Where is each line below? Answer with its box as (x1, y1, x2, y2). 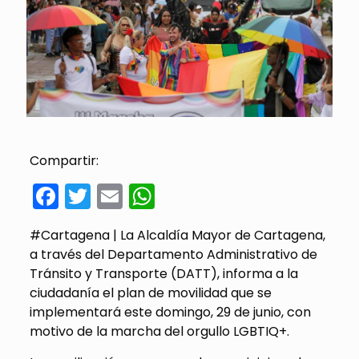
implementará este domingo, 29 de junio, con (29, 303, 311, 322)
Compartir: (29, 151, 99, 171)
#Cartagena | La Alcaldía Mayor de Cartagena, (29, 226, 325, 245)
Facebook (58, 178, 180, 215)
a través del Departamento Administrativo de (29, 245, 317, 264)
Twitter (90, 178, 175, 215)
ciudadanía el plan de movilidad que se (29, 284, 272, 303)
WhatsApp (154, 178, 287, 215)
